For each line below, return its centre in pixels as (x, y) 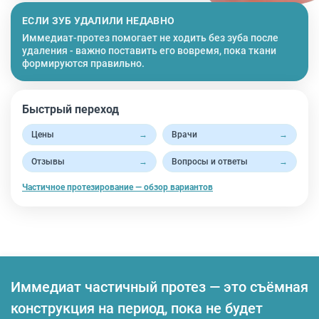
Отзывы (48, 162)
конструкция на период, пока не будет (137, 308)
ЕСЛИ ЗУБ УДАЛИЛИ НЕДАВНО (99, 21)
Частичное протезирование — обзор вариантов (117, 187)
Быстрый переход (70, 109)
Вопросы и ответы (210, 162)
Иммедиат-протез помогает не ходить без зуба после (150, 38)
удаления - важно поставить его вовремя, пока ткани (149, 51)
